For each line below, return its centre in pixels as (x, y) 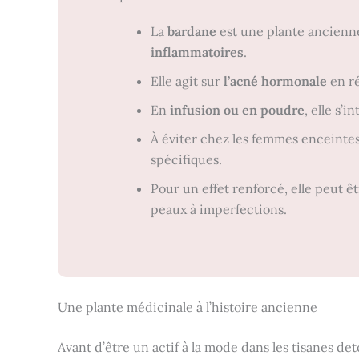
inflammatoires (197, 52)
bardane (192, 31)
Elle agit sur (187, 81)
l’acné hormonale (275, 81)
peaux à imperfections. (219, 209)
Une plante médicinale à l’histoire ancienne (188, 307)
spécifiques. (186, 159)
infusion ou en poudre (237, 110)
